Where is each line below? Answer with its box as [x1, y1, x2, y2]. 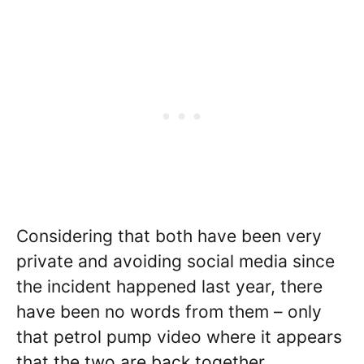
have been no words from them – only [16, 301, 322, 322]
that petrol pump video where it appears [16, 326, 342, 347]
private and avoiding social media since [16, 250, 335, 271]
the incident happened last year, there [16, 275, 323, 297]
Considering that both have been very [16, 225, 322, 246]
